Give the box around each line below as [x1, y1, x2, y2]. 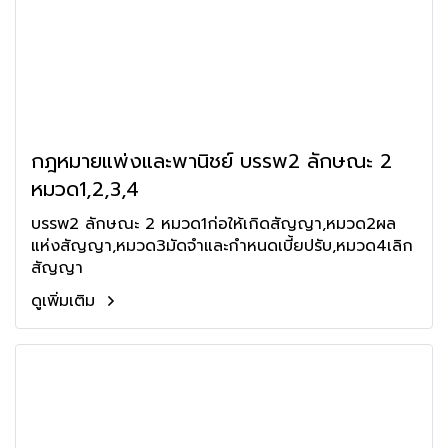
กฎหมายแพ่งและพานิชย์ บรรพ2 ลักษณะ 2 [31, 146, 392, 176]
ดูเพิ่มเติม [31, 289, 101, 313]
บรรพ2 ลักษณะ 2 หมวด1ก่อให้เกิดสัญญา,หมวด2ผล [31, 212, 396, 236]
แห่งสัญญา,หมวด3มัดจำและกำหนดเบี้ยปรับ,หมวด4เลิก [31, 234, 413, 258]
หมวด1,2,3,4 [31, 174, 139, 204]
